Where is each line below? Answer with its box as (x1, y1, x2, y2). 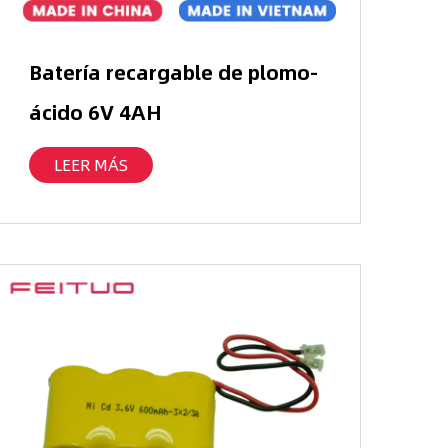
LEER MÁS (53, 152, 128, 178)
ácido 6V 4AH (28, 96, 162, 128)
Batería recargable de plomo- (28, 56, 318, 88)
